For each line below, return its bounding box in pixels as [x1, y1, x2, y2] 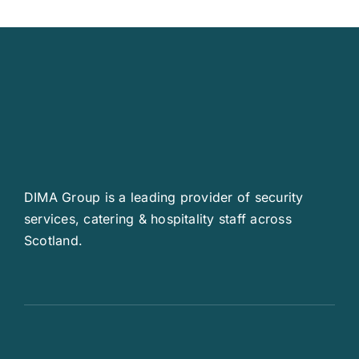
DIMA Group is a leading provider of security [23, 189, 304, 206]
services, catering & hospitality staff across [23, 211, 292, 228]
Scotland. [23, 232, 83, 249]
